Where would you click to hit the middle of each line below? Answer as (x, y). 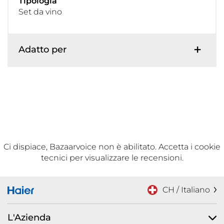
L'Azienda (29, 217)
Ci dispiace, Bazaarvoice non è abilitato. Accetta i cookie (112, 146)
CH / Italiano (186, 189)
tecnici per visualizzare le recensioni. (112, 157)
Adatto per (42, 49)
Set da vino (40, 11)
